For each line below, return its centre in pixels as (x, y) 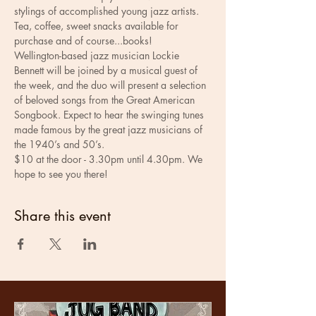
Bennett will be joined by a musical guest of (107, 70)
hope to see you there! (61, 174)
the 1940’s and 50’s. (59, 144)
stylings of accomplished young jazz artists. (107, 11)
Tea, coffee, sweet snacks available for (98, 26)
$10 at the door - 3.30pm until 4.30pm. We (110, 159)
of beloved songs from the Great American (106, 100)
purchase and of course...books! (85, 41)
